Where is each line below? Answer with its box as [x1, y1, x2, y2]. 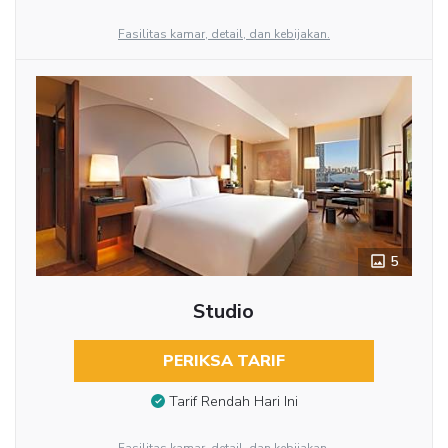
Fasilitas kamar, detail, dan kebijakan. [118, 25, 330, 42]
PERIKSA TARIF [162, 349, 285, 372]
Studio [193, 297, 255, 325]
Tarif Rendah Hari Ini [168, 392, 298, 412]
